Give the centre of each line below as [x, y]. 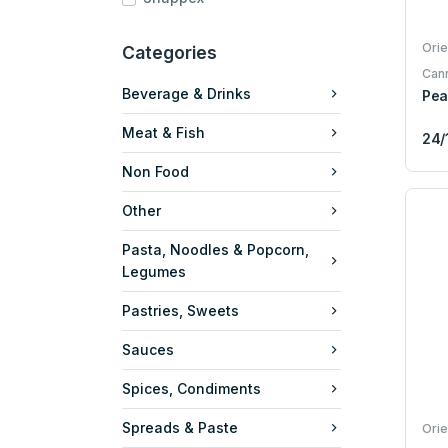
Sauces [148, 349]
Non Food [155, 171]
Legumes [154, 271]
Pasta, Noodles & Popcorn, [215, 249]
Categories [169, 52]
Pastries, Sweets [180, 310]
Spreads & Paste [180, 427]
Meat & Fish [163, 132]
